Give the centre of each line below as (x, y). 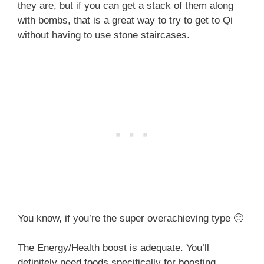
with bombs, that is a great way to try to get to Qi (125, 21)
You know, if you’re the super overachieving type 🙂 (131, 218)
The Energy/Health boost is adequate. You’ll (113, 248)
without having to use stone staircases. (104, 35)
